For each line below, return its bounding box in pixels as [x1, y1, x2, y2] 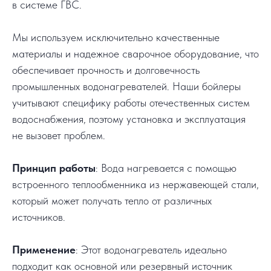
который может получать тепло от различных [12, 194, 212, 207]
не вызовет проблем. [12, 129, 105, 142]
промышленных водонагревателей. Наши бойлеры [12, 80, 241, 93]
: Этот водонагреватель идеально [76, 243, 227, 256]
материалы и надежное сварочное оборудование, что [12, 47, 259, 60]
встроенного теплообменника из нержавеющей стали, [12, 178, 259, 191]
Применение [12, 243, 76, 256]
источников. [12, 211, 65, 224]
